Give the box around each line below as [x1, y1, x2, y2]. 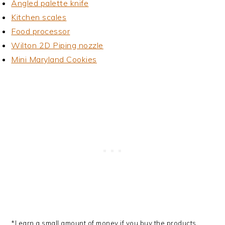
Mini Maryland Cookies [11, 54, 97, 65]
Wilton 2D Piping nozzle [11, 40, 103, 51]
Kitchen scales [11, 12, 67, 23]
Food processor [11, 26, 70, 37]
